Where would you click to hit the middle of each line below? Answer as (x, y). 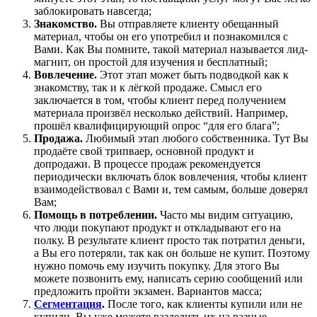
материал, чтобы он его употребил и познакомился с (161, 36)
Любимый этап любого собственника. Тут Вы (196, 138)
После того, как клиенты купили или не (203, 304)
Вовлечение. (65, 74)
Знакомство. (65, 23)
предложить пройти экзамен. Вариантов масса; (148, 291)
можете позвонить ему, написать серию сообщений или (168, 278)
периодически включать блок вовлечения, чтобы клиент (171, 176)
